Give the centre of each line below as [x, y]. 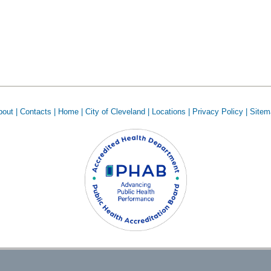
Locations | [171, 112]
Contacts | [38, 112]
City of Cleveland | [117, 112]
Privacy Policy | [220, 112]
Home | [70, 112]
